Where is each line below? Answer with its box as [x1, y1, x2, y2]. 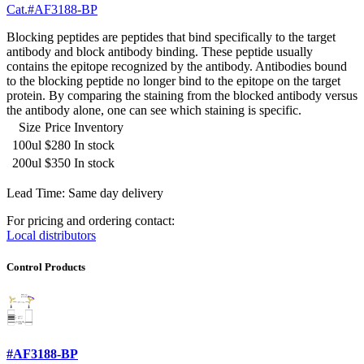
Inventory [74, 120, 123, 135]
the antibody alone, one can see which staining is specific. [6, 103, 301, 118]
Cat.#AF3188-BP [6, 2, 97, 17]
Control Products [6, 261, 85, 274]
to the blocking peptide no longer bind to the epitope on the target [6, 74, 340, 89]
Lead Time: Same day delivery [6, 186, 163, 201]
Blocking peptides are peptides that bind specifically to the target [6, 30, 336, 45]
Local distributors [6, 228, 96, 243]
